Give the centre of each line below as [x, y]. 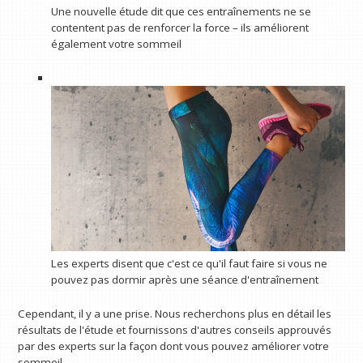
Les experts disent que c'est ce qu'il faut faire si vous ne [189, 264]
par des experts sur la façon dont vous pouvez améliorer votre [174, 346]
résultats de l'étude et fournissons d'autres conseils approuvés [175, 329]
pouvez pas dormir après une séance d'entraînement [184, 280]
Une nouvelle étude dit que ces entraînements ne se [181, 12]
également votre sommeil [116, 44]
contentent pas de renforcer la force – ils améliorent [179, 28]
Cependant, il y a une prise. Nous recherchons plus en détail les [175, 313]
